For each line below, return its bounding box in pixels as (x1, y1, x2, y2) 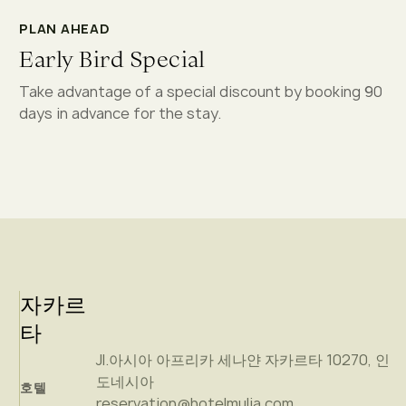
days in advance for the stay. (19, 102, 222, 123)
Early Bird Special (19, 43, 206, 74)
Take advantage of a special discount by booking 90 (19, 81, 383, 101)
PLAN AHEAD (19, 19, 111, 37)
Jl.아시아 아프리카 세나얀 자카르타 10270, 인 (95, 349, 390, 370)
